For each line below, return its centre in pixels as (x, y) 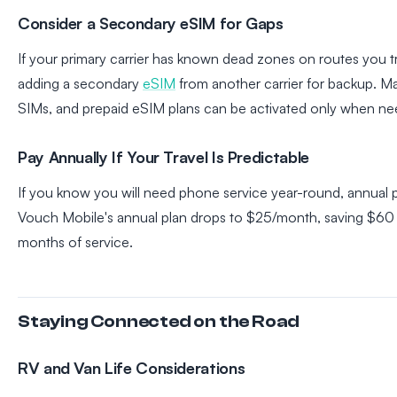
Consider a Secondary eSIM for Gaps (151, 23)
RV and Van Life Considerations (132, 368)
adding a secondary (80, 84)
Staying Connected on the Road (159, 322)
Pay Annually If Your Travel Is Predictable (163, 157)
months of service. (75, 242)
